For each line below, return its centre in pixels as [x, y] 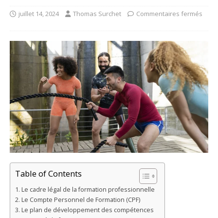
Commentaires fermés [169, 14]
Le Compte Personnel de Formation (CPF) [81, 200]
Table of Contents [48, 173]
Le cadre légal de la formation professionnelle [88, 189]
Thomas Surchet [97, 14]
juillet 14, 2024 [39, 14]
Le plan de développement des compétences [87, 210]
